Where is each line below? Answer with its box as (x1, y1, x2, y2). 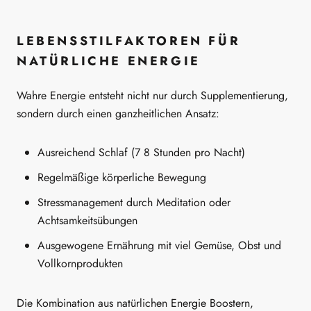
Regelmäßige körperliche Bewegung (37, 169, 206, 186)
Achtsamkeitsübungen (37, 212, 137, 229)
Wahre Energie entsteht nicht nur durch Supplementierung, (17, 87, 288, 103)
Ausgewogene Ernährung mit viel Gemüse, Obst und (37, 237, 281, 254)
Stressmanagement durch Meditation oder (37, 194, 230, 211)
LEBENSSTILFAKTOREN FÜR (17, 32, 241, 51)
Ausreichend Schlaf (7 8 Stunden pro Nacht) (37, 144, 245, 161)
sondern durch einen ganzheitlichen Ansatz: (17, 105, 219, 121)
